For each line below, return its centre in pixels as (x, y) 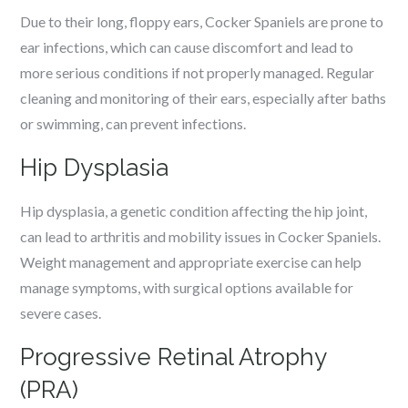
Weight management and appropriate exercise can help (191, 262)
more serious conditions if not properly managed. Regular (198, 72)
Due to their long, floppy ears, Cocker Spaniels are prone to (202, 21)
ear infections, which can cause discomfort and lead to (187, 47)
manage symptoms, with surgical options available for (187, 287)
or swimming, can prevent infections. (133, 123)
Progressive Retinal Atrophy (173, 357)
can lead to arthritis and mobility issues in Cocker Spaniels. (201, 236)
